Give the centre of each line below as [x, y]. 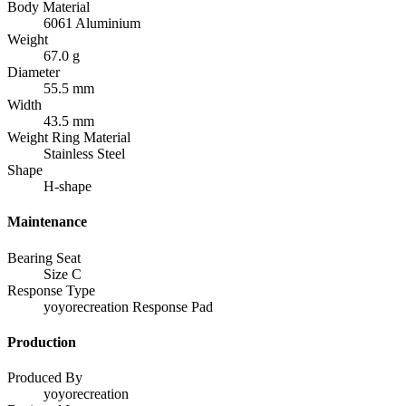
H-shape [68, 187]
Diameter [34, 72]
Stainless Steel [84, 154]
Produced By [45, 378]
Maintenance [47, 222]
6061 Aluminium [92, 24]
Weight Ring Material [69, 138]
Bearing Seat [44, 257]
